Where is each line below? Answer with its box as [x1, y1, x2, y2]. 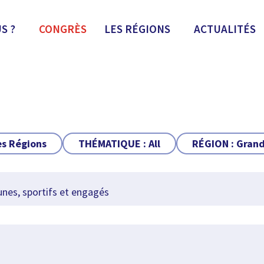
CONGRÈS [39, 22, 87, 36]
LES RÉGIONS [104, 22, 170, 36]
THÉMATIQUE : [78, 137, 148, 150]
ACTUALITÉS [194, 22, 256, 36]
